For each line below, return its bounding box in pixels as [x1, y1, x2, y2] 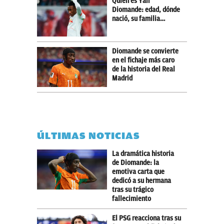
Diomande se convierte [112, 47, 178, 55]
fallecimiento [112, 194, 151, 202]
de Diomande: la [112, 158, 159, 166]
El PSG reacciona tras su [112, 214, 181, 222]
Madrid [112, 74, 132, 82]
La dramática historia [112, 149, 174, 157]
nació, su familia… [112, 14, 165, 22]
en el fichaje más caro [112, 56, 174, 64]
